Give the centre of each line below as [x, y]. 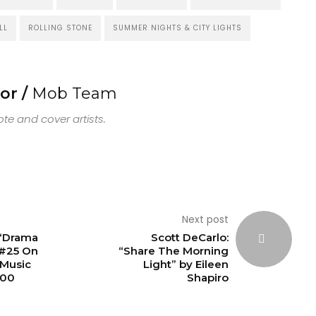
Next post [206, 219]
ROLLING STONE [60, 28]
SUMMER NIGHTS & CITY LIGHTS [177, 28]
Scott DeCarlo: [190, 237]
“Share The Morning [174, 251]
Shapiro [208, 278]
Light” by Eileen [186, 264]
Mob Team [74, 93]
